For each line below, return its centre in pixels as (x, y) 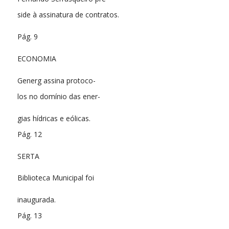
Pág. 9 (27, 36)
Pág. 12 (29, 134)
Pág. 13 (29, 216)
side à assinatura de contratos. (68, 15)
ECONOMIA (37, 58)
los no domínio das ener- (59, 96)
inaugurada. (36, 200)
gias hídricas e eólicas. (54, 118)
